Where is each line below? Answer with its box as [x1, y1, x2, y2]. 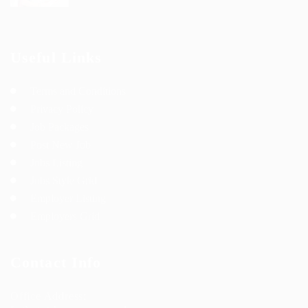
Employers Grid [30, 210, 100, 222]
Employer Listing [30, 192, 106, 204]
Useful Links [10, 49, 102, 66]
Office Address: [10, 290, 87, 302]
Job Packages [30, 121, 89, 133]
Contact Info [10, 254, 102, 271]
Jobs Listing [30, 157, 82, 168]
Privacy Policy [30, 103, 93, 115]
